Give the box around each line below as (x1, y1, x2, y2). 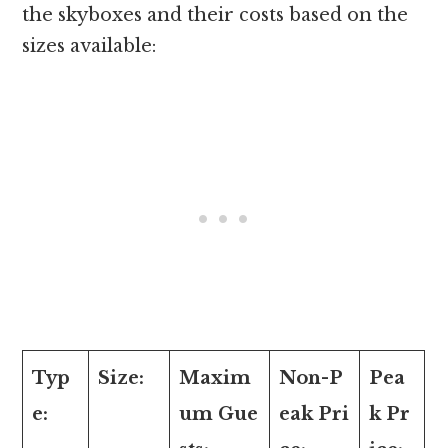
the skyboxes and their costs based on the (22, 3, 409, 26)
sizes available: (22, 34, 157, 57)
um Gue (179, 402, 259, 425)
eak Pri (279, 402, 350, 425)
